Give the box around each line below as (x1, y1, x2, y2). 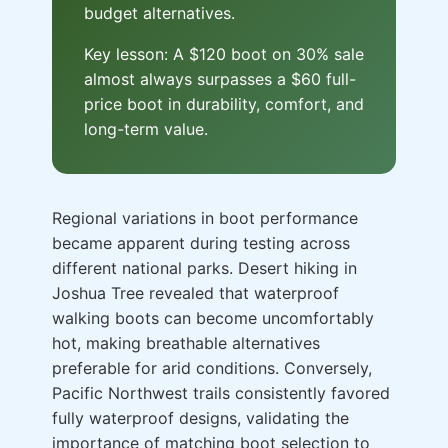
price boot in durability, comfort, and (84, 94, 364, 115)
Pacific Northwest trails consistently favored (52, 383, 390, 404)
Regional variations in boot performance (52, 208, 358, 229)
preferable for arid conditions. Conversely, (52, 358, 372, 379)
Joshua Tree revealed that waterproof (52, 283, 339, 304)
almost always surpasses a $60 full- (84, 69, 356, 90)
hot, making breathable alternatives (52, 333, 320, 354)
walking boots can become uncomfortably (52, 308, 374, 329)
